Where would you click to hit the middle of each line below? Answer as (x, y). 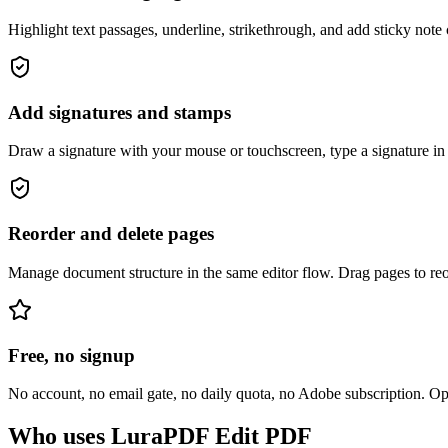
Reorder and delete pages (111, 234)
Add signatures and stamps (119, 112)
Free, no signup (71, 355)
